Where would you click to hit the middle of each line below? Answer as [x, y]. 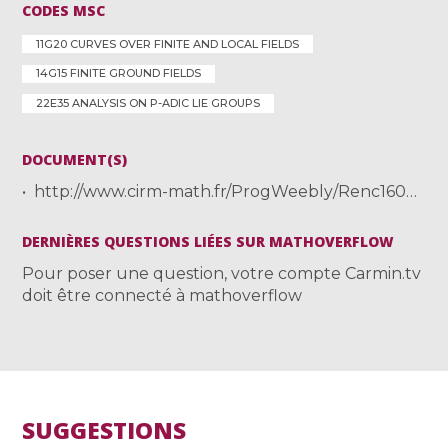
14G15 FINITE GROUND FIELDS [119, 73]
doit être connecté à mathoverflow [162, 296]
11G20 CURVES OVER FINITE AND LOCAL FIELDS [168, 43]
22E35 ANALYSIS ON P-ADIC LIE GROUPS [148, 103]
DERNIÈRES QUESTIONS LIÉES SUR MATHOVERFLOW [208, 242]
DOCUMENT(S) [75, 160]
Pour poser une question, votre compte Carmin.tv [222, 274]
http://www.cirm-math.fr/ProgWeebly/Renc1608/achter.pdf [220, 192]
